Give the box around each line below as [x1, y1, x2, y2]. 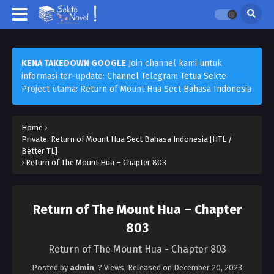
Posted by [32, 263, 70, 272]
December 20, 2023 [174, 263, 242, 272]
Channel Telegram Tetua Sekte [107, 71, 226, 81]
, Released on [124, 263, 174, 272]
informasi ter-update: [21, 71, 107, 81]
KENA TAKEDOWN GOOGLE [21, 58, 126, 68]
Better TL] [21, 146, 57, 155]
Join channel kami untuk [126, 58, 222, 68]
